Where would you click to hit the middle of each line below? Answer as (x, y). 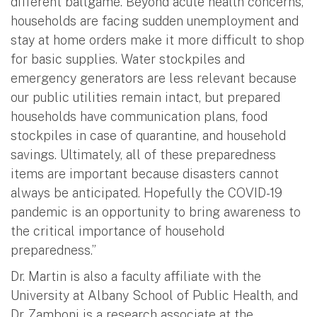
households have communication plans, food (139, 116)
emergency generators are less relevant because (154, 78)
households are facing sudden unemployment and (155, 21)
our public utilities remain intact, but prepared (145, 97)
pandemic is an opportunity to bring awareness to (156, 212)
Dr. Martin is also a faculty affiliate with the (136, 276)
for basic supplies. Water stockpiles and (128, 59)
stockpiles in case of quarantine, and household (148, 135)
